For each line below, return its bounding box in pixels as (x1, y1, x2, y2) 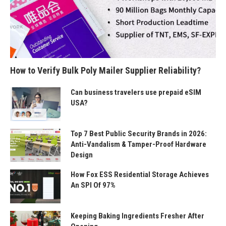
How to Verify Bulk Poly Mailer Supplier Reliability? (10, 65, 201, 76)
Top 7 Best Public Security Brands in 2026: (71, 129, 207, 138)
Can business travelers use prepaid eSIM (71, 88, 201, 97)
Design (71, 150, 93, 159)
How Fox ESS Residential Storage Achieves (71, 170, 209, 180)
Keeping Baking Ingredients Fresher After (71, 211, 204, 220)
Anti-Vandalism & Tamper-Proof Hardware (71, 139, 206, 149)
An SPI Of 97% (71, 181, 116, 190)
